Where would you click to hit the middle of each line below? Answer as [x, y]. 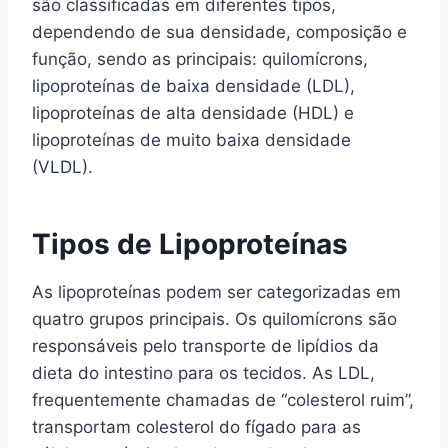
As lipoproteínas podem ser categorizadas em [216, 292]
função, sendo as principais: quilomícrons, [200, 59]
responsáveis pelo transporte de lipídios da [205, 346]
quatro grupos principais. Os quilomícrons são [214, 319]
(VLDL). [62, 167]
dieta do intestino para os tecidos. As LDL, [203, 373]
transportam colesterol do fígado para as [196, 427]
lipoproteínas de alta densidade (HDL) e [193, 113]
